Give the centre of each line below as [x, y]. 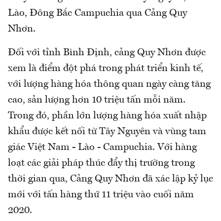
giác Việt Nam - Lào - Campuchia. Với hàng [102, 148]
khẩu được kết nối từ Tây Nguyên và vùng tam [107, 132]
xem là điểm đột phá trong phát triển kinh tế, [106, 69]
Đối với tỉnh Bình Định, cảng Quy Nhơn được [107, 53]
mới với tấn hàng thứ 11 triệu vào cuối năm [101, 195]
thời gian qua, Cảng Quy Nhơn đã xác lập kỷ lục [110, 179]
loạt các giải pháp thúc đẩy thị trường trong [101, 164]
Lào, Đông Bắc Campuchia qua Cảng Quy [97, 14]
